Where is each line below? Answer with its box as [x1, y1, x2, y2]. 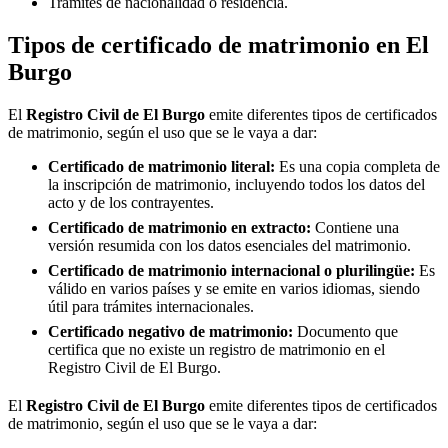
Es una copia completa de [275, 157, 440, 175]
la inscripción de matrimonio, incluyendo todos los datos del [48, 175, 425, 193]
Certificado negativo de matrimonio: [48, 322, 293, 340]
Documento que [293, 322, 398, 340]
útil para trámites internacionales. [48, 297, 254, 315]
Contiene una [311, 218, 399, 236]
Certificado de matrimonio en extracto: [48, 218, 311, 236]
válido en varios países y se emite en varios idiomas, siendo [48, 279, 420, 297]
